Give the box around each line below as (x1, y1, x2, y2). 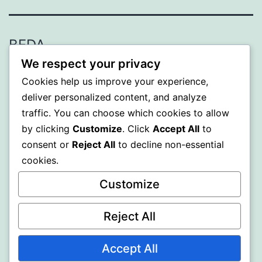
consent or (22, 138, 72, 150)
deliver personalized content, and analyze (22, 91, 206, 103)
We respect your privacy (21, 56, 161, 71)
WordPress (111, 68, 164, 81)
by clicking (22, 122, 73, 135)
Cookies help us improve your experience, (22, 75, 208, 87)
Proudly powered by (9, 68, 111, 81)
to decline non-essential (115, 138, 224, 150)
